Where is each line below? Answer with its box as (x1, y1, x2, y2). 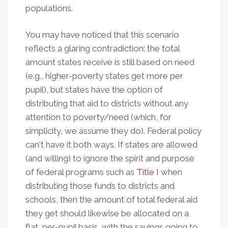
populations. (25, 3, 75, 13)
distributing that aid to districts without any (25, 98, 188, 108)
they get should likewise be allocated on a (25, 208, 189, 218)
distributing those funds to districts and (25, 180, 175, 191)
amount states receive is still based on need (25, 56, 194, 67)
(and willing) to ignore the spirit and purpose (25, 153, 194, 163)
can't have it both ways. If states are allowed (25, 139, 197, 150)
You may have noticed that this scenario (25, 29, 179, 40)
